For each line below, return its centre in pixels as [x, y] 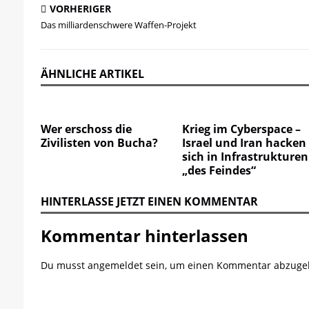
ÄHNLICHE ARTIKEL [92, 74]
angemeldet [115, 265]
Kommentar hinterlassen [144, 236]
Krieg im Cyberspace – [242, 129]
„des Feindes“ [219, 170]
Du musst [64, 265]
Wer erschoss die [86, 129]
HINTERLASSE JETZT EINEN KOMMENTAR [149, 201]
